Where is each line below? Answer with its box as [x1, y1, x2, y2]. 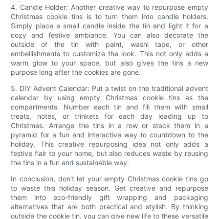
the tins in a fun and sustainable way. [11, 158, 130, 167]
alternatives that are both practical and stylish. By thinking [11, 202, 208, 211]
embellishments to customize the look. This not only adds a [11, 49, 208, 58]
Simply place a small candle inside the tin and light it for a [11, 21, 208, 30]
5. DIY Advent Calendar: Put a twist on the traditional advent [11, 84, 208, 92]
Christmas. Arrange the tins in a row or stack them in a [11, 121, 208, 130]
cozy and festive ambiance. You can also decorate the [11, 30, 208, 39]
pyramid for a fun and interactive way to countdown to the [11, 130, 208, 139]
